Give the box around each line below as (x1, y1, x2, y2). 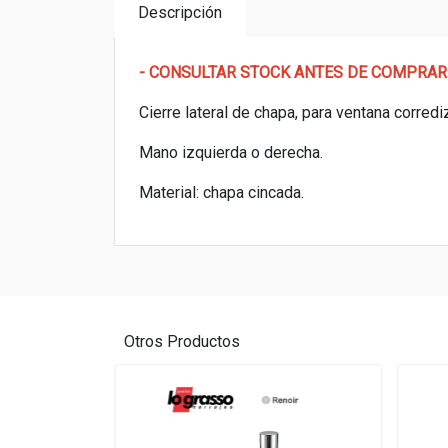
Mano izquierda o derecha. (139, 143, 323, 162)
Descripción (138, 3, 222, 22)
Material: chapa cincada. (139, 183, 304, 202)
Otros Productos (124, 332, 240, 351)
